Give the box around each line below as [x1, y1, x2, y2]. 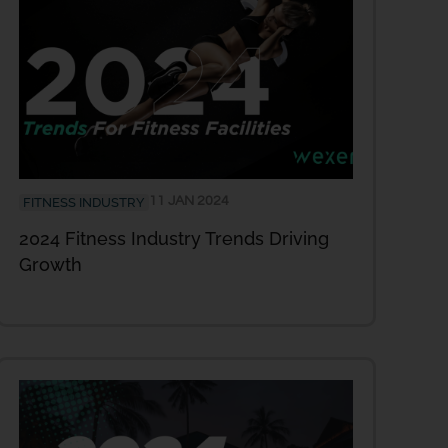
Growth [19, 254, 82, 276]
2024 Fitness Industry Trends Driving [19, 228, 329, 250]
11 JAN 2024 [149, 194, 229, 209]
